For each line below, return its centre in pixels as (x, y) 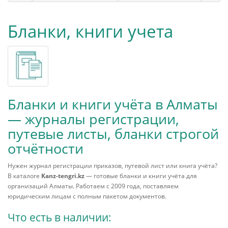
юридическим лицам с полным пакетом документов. (87, 196)
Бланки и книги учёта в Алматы (113, 104)
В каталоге (24, 176)
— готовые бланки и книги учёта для (141, 176)
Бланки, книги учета (90, 31)
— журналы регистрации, (93, 119)
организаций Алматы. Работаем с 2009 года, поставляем (93, 186)
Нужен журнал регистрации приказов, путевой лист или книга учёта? (112, 166)
